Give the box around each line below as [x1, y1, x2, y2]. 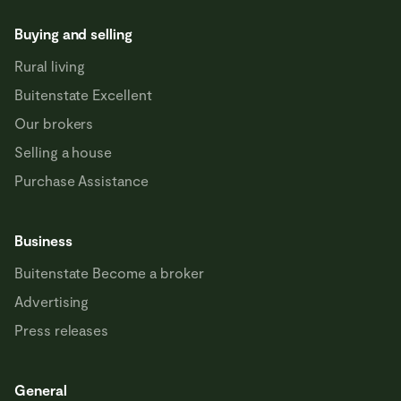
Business [14, 232, 73, 249]
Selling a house [14, 143, 113, 160]
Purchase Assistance [14, 172, 149, 189]
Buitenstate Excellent [14, 86, 152, 103]
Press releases [14, 321, 109, 338]
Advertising [14, 293, 90, 310]
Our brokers [14, 115, 94, 132]
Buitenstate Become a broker [14, 264, 204, 281]
